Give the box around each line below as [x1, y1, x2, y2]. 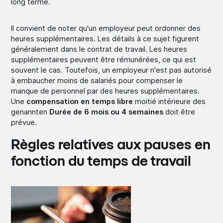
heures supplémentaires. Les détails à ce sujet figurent [11, 34, 200, 43]
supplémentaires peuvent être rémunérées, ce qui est [11, 55, 197, 64]
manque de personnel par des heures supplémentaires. [11, 86, 200, 95]
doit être [163, 107, 196, 116]
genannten [11, 107, 50, 116]
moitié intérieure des [133, 97, 206, 106]
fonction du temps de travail [11, 154, 192, 169]
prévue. [11, 117, 37, 126]
